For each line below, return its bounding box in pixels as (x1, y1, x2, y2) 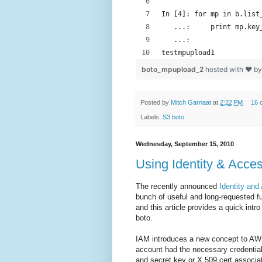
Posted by (140, 99, 171, 106)
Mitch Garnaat (171, 99, 211, 106)
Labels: (140, 113, 163, 120)
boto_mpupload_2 (142, 65, 205, 74)
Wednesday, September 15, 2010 (136, 140, 234, 147)
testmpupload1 (161, 49, 215, 57)
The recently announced (136, 182, 219, 191)
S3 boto (163, 113, 184, 120)
